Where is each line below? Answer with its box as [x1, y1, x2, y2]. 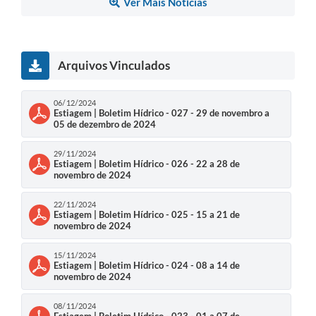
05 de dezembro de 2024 [54, 118, 156, 130]
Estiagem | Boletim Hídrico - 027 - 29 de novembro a [54, 107, 269, 119]
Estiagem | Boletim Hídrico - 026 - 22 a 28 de [54, 157, 240, 169]
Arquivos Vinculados [58, 57, 170, 73]
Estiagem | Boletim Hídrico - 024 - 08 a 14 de [54, 259, 240, 271]
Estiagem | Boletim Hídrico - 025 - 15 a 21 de [54, 208, 240, 220]
